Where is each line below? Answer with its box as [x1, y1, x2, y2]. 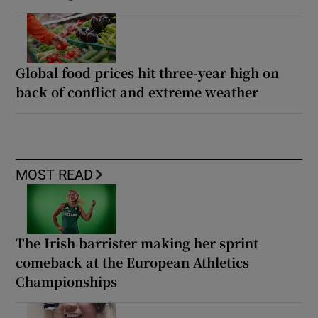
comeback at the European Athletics [16, 252, 250, 271]
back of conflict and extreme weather [16, 82, 259, 101]
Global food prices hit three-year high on [16, 62, 280, 82]
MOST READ [16, 167, 94, 182]
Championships [16, 271, 118, 290]
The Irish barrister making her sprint [16, 233, 259, 252]
